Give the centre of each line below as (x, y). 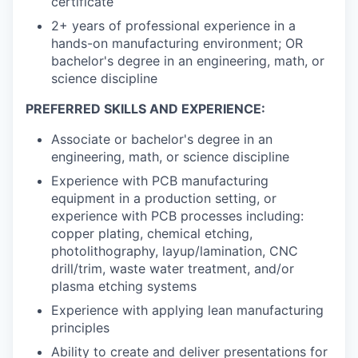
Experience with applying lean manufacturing (187, 310)
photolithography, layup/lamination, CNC (175, 251)
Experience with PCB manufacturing (160, 181)
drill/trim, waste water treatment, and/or (173, 269)
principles (80, 328)
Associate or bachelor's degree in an (162, 139)
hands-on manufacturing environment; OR (177, 44)
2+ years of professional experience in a (173, 26)
